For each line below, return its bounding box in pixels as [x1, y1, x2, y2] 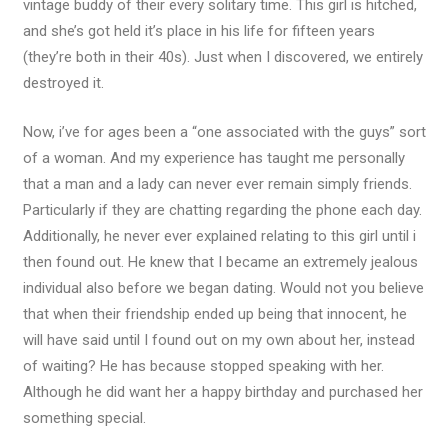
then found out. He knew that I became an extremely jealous [22, 252, 418, 271]
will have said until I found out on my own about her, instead [22, 330, 415, 349]
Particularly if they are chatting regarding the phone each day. [22, 200, 422, 219]
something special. [22, 408, 146, 427]
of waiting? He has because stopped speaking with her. [22, 356, 384, 375]
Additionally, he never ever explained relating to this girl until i [22, 226, 416, 245]
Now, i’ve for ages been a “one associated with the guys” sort [22, 122, 426, 141]
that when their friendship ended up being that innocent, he [22, 304, 407, 323]
